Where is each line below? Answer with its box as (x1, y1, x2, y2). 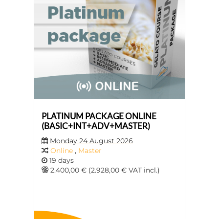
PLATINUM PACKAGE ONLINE (42, 111, 156, 121)
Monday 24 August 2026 (50, 136, 133, 145)
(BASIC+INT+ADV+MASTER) (42, 121, 150, 131)
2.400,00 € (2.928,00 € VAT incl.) (48, 166, 160, 175)
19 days (47, 156, 74, 165)
